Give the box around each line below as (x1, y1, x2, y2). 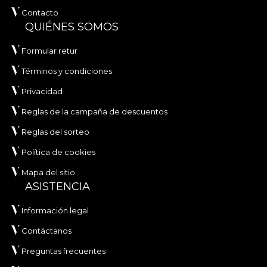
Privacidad (21, 86, 63, 97)
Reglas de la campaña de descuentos (21, 107, 167, 117)
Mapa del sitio (21, 167, 75, 178)
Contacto (21, 8, 58, 18)
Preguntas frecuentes (21, 246, 105, 256)
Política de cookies (21, 147, 95, 157)
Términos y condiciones (21, 66, 112, 76)
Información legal (21, 206, 89, 216)
